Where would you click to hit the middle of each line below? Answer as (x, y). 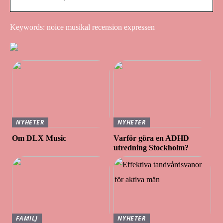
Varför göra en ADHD (152, 138)
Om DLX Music (39, 138)
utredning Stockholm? (151, 147)
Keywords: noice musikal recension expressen (82, 27)
